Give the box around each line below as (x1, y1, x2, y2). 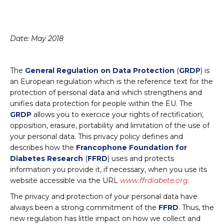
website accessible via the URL (10, 176, 120, 185)
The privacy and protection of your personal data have (10, 192, 197, 201)
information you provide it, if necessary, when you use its (10, 165, 207, 174)
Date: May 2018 (10, 34, 63, 43)
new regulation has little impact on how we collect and (10, 214, 200, 223)
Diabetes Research (10, 154, 83, 163)
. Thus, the (178, 203, 214, 212)
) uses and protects (107, 154, 174, 163)
